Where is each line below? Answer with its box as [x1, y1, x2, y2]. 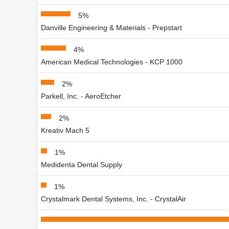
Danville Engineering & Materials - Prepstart [41, 23, 182, 32]
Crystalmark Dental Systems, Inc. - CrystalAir [41, 194, 186, 203]
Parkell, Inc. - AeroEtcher [41, 91, 121, 100]
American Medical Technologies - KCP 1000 [41, 57, 182, 66]
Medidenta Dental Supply [41, 160, 122, 169]
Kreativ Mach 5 [41, 126, 89, 134]
